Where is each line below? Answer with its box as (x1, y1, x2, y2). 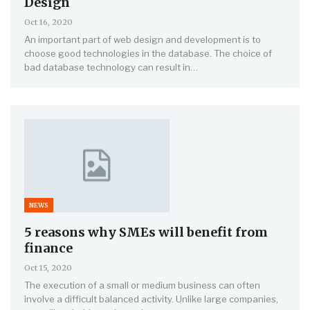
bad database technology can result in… (24, 62, 198, 73)
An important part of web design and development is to (24, 34, 261, 46)
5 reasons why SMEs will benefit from (24, 224, 268, 240)
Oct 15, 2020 (24, 262, 72, 273)
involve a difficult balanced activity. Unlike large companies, (24, 293, 278, 304)
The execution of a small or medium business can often (24, 279, 260, 291)
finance (24, 239, 73, 256)
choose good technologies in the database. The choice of (24, 48, 272, 60)
